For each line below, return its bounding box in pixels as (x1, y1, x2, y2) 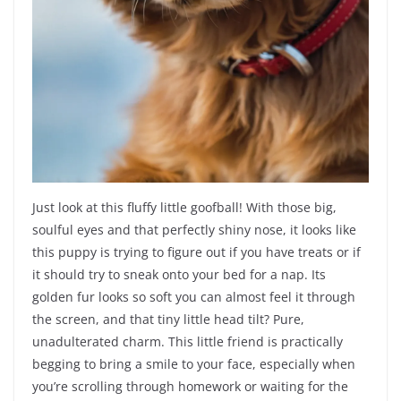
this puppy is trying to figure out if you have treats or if (32, 243, 361, 261)
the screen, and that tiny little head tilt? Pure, (32, 311, 304, 328)
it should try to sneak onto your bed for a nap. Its (32, 266, 326, 284)
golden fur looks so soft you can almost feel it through (32, 288, 355, 306)
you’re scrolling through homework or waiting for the (32, 378, 348, 396)
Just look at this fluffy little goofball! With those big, (32, 199, 337, 217)
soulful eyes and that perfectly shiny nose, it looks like (32, 221, 356, 239)
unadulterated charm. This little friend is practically (32, 333, 343, 351)
